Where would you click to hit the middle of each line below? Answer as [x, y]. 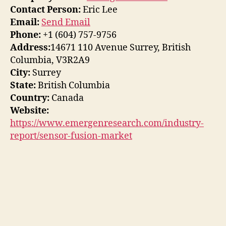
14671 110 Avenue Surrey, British [121, 48]
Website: [30, 111]
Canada [67, 98]
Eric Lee [99, 10]
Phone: [25, 35]
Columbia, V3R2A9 [50, 61]
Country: [30, 98]
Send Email [66, 23]
